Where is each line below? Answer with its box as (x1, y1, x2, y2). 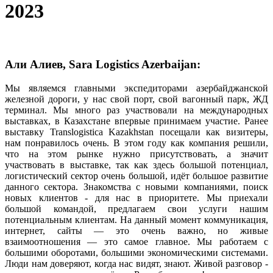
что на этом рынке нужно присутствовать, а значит (5, 149, 268, 160)
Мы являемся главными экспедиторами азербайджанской (5, 83, 268, 94)
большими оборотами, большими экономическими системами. (5, 247, 268, 258)
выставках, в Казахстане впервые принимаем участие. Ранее (5, 116, 268, 127)
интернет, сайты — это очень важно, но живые (5, 225, 268, 236)
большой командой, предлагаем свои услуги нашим (5, 204, 268, 214)
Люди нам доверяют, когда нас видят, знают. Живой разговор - (5, 258, 268, 269)
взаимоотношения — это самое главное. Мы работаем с (5, 236, 268, 247)
